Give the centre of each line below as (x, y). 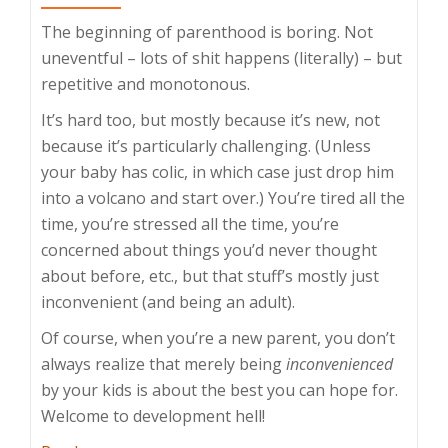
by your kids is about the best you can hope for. (219, 389)
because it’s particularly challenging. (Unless (206, 145)
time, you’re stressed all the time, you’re (190, 223)
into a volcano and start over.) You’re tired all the (223, 197)
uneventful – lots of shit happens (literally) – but (221, 57)
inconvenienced (339, 363)
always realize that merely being (163, 363)
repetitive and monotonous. (145, 83)
